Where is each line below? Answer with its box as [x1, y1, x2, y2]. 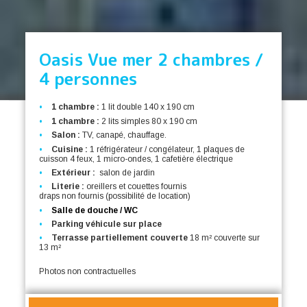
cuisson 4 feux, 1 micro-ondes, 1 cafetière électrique [39, 153, 234, 164]
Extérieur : [51, 167, 96, 177]
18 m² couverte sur [190, 233, 260, 243]
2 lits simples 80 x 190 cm [99, 116, 198, 126]
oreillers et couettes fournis [84, 182, 189, 192]
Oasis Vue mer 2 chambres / [39, 48, 264, 72]
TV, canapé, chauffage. [80, 130, 169, 140]
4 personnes [39, 67, 138, 91]
